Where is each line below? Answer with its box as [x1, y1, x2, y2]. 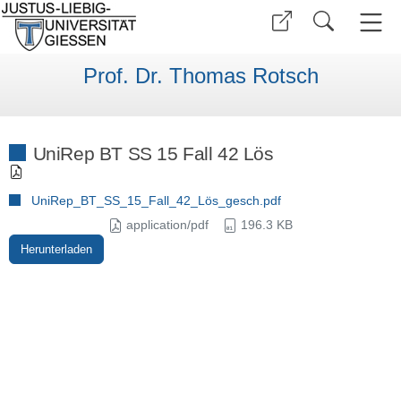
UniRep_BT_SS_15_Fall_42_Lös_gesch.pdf [30, 193, 281, 209]
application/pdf [123, 218, 209, 233]
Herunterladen [20, 243, 92, 257]
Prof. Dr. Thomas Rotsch [82, 64, 319, 89]
